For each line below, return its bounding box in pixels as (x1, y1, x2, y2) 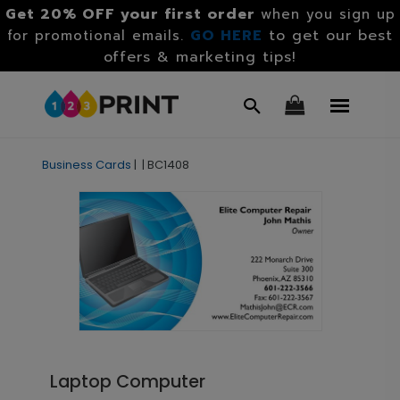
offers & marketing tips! (104, 46, 296, 68)
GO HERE (190, 25, 262, 46)
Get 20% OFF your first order (4, 4, 255, 25)
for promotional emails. (7, 26, 190, 46)
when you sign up (260, 4, 396, 24)
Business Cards (41, 156, 131, 173)
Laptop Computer (49, 369, 205, 394)
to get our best (269, 25, 393, 46)
